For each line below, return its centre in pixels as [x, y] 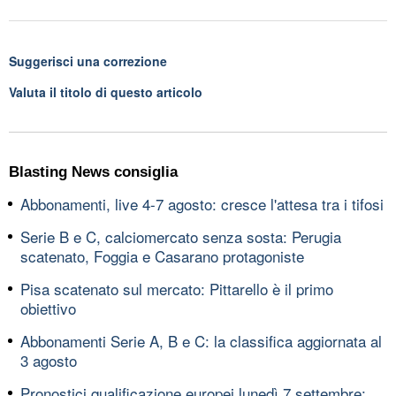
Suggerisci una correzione [88, 61]
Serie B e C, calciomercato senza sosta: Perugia [181, 236]
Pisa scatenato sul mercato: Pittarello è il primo [177, 288]
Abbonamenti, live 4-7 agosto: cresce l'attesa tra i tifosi [202, 203]
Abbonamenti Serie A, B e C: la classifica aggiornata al [201, 340]
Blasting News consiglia [93, 171]
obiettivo [48, 308]
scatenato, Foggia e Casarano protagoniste [162, 255]
